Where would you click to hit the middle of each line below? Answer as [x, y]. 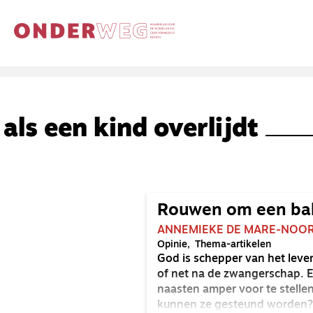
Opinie [172, 245]
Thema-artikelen [233, 245]
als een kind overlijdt [131, 130]
